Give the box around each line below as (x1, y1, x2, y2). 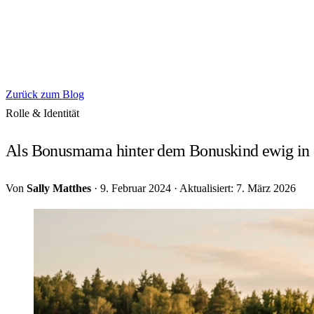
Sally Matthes (27, 182, 91, 194)
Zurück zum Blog (6, 88, 84, 100)
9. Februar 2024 (100, 182, 171, 194)
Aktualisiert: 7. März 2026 (179, 182, 296, 194)
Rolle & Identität (6, 107, 79, 119)
